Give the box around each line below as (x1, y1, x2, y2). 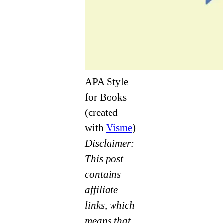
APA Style (84, 75, 128, 88)
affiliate (84, 183, 118, 196)
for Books (84, 91, 127, 103)
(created (84, 106, 118, 118)
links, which (84, 199, 135, 211)
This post (84, 152, 123, 165)
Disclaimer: (84, 137, 134, 149)
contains (84, 168, 121, 180)
